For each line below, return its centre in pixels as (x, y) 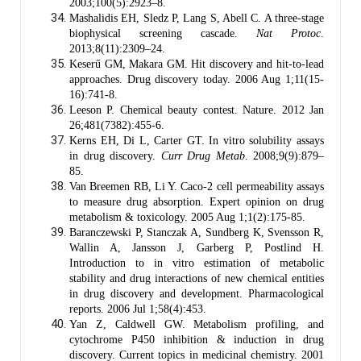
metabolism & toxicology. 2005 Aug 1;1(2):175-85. (187, 217)
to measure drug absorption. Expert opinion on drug (197, 201)
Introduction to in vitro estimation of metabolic (197, 263)
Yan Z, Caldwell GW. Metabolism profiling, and (197, 324)
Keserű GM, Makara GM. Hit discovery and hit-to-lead (197, 64)
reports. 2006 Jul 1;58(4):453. (138, 309)
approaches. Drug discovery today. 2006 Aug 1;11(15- (197, 79)
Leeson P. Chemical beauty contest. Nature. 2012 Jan (197, 110)
